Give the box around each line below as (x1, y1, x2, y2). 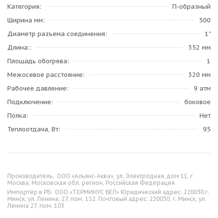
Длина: (7, 43, 30, 52)
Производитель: (7, 172, 55, 180)
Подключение (7, 98, 51, 106)
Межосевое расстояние (7, 71, 83, 79)
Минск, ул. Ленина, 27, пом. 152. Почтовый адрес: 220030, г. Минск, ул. (7, 195, 206, 202)
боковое (184, 98, 211, 106)
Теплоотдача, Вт (7, 125, 58, 133)
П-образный (172, 2, 211, 11)
